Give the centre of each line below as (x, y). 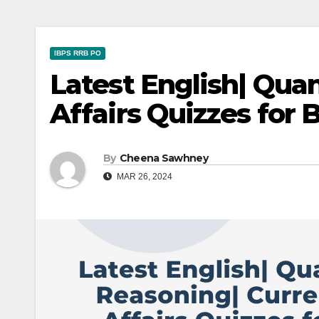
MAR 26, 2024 (143, 176)
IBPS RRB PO (78, 53)
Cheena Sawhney (163, 158)
